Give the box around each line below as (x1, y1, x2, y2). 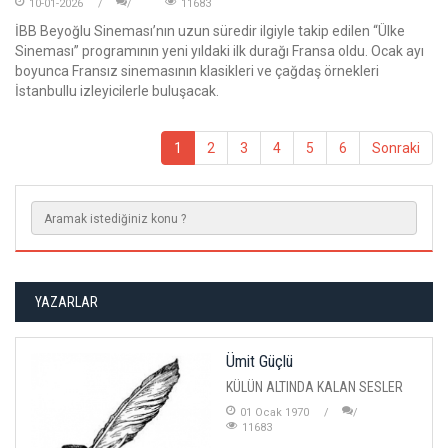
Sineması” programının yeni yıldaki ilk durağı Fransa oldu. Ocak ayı (15, 42, 424, 59)
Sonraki (372, 139, 420, 156)
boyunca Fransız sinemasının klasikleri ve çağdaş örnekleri (15, 62, 379, 79)
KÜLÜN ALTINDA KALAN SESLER (226, 378, 403, 395)
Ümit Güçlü (226, 351, 293, 371)
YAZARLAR (34, 293, 98, 310)
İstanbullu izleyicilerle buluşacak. (15, 82, 219, 99)
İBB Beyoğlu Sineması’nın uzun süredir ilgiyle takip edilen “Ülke (15, 22, 405, 39)
